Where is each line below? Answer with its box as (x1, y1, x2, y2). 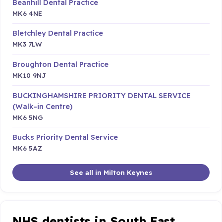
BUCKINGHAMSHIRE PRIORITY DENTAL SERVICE (12, 90, 191, 100)
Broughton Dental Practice (12, 59, 109, 69)
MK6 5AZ (12, 144, 42, 153)
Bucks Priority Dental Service (12, 132, 118, 142)
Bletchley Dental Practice (12, 28, 103, 38)
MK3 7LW (12, 40, 42, 49)
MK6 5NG (12, 112, 43, 121)
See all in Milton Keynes (70, 168, 152, 177)
